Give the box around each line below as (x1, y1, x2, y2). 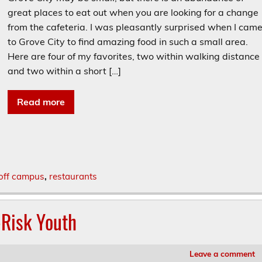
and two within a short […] (8, 64, 122, 77)
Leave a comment (189, 249, 255, 259)
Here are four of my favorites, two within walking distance (8, 50, 260, 62)
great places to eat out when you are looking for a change (8, 6, 259, 18)
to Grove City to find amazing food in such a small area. (8, 35, 249, 47)
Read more (17, 95, 65, 108)
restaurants (49, 171, 97, 182)
